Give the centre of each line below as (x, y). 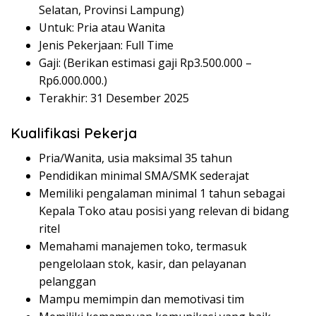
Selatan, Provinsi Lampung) (111, 10)
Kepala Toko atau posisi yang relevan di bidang (164, 211)
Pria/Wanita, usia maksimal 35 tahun (135, 158)
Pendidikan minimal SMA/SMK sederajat (144, 176)
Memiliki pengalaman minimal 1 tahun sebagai (162, 194)
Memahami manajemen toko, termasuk (143, 247)
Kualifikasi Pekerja (74, 133)
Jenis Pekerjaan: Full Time (106, 45)
